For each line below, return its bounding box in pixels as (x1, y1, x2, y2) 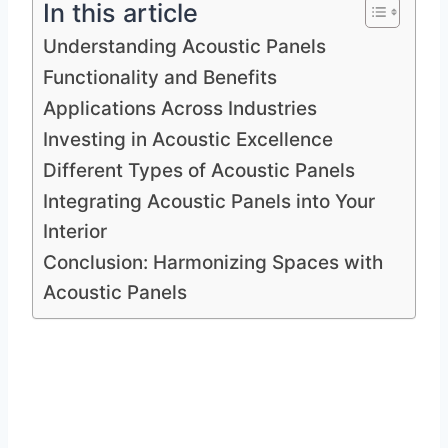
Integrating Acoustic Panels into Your (43, 189, 375, 213)
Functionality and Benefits (43, 65, 277, 89)
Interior (43, 219, 107, 243)
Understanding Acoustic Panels (43, 34, 326, 58)
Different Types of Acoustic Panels (43, 158, 355, 182)
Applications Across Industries (43, 96, 317, 120)
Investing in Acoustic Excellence (43, 127, 333, 151)
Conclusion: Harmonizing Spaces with (43, 250, 383, 274)
